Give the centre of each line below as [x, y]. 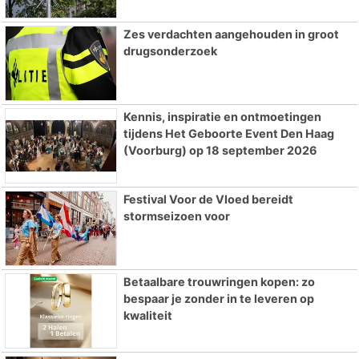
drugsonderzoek [170, 51]
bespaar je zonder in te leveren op [218, 298]
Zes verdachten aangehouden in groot [231, 34]
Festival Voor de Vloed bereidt [208, 199]
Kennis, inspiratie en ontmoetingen [222, 117]
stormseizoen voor [176, 216]
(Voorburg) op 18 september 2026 [220, 151]
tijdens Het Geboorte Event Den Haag [228, 134]
